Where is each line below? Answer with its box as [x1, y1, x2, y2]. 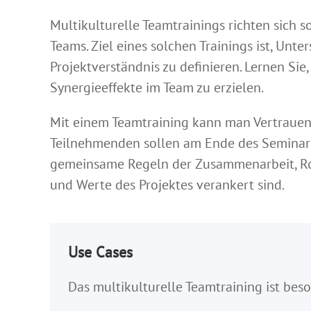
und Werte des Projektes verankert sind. [50, 176, 285, 194]
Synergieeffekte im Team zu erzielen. [50, 78, 264, 97]
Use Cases [67, 241, 133, 262]
